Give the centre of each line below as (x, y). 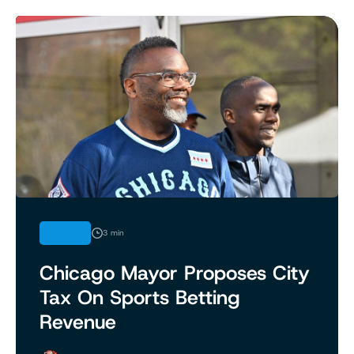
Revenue (78, 322)
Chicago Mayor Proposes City (175, 273)
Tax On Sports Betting (140, 297)
